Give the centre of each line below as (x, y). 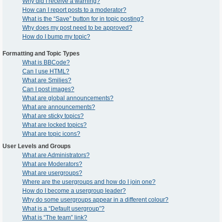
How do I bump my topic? (56, 37)
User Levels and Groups (37, 146)
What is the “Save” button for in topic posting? (83, 19)
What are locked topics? (55, 125)
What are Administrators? (56, 155)
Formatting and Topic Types (41, 54)
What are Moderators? (52, 164)
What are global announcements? (68, 98)
